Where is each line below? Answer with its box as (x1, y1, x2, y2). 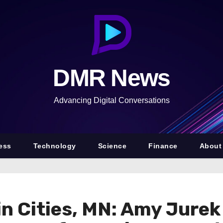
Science (98, 142, 127, 150)
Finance (148, 142, 178, 150)
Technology (33, 142, 76, 150)
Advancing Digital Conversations (53, 96, 170, 105)
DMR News (53, 65, 170, 91)
